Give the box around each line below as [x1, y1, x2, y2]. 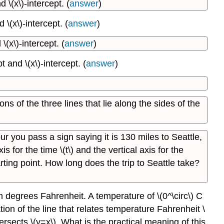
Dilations [131, 28, 163, 37]
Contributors [146, 43, 190, 52]
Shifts [131, 6, 151, 15]
